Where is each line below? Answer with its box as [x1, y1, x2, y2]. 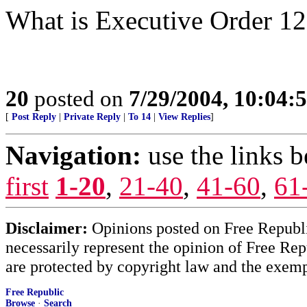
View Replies [158, 112, 210, 122]
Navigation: [5, 140, 141, 170]
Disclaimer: [5, 219, 88, 237]
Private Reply [64, 112, 121, 122]
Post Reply [12, 112, 56, 122]
